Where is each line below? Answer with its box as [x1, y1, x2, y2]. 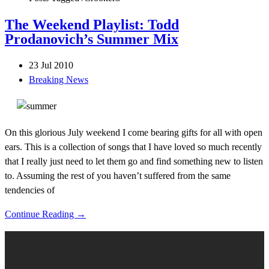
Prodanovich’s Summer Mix [5, 31, 178, 47]
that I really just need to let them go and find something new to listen [5, 156, 263, 166]
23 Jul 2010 [29, 59, 73, 70]
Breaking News [29, 74, 88, 85]
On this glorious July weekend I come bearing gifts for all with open [5, 127, 262, 138]
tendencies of [5, 184, 55, 195]
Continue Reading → [5, 208, 86, 219]
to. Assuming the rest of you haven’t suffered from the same [5, 170, 231, 181]
